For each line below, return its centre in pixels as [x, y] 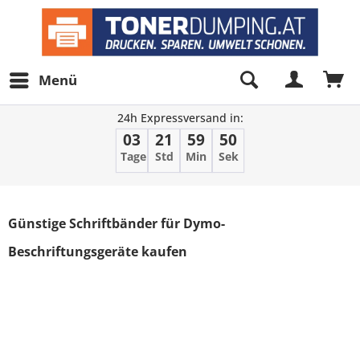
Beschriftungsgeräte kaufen [98, 252]
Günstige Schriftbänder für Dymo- [117, 223]
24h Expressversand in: [180, 118]
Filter [33, 204]
